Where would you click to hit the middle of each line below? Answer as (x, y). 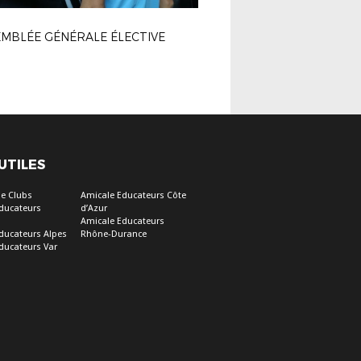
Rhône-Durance (113, 234)
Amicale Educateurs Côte (133, 195)
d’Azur (93, 208)
